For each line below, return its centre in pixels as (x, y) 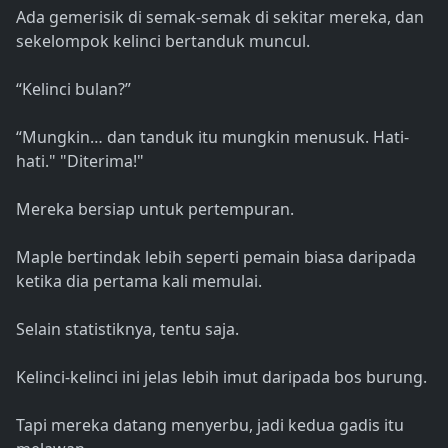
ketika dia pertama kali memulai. (139, 281)
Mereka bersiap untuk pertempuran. (155, 209)
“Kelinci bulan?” (73, 89)
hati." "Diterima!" (80, 161)
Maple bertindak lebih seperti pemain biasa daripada (216, 257)
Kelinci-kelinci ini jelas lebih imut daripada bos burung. (221, 377)
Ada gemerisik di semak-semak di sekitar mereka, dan (220, 17)
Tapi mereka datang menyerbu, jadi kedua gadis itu (210, 425)
